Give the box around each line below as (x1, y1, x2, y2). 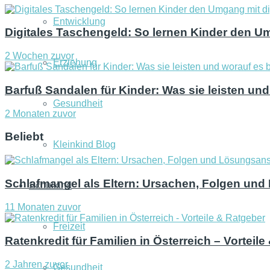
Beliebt (5, 130, 43, 143)
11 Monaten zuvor (5, 201, 81, 212)
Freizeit (53, 221, 85, 231)
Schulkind (29, 180, 72, 190)
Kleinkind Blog (53, 139, 116, 149)
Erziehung (53, 57, 97, 67)
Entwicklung (53, 16, 105, 27)
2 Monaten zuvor (5, 108, 76, 119)
